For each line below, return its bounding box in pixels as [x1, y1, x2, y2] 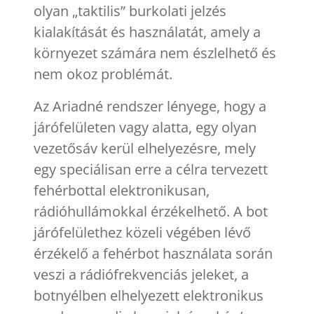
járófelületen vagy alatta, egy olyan [34, 117, 257, 137]
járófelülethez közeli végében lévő [34, 222, 251, 242]
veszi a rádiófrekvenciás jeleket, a [34, 264, 249, 284]
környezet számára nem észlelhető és [34, 43, 276, 62]
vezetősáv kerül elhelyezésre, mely [34, 138, 256, 158]
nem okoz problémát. [34, 64, 172, 83]
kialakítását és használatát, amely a [34, 22, 261, 41]
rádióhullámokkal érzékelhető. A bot [34, 201, 268, 221]
